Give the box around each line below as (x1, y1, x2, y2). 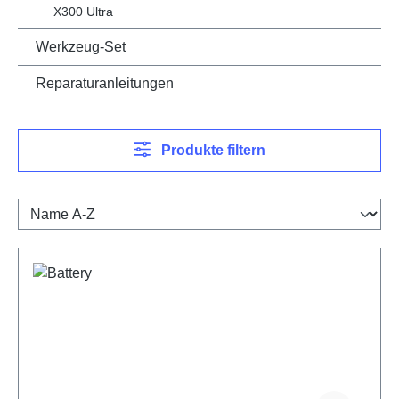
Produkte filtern (161, 142, 266, 158)
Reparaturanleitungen (36, 75, 174, 91)
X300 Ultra (53, 4, 113, 19)
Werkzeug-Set (36, 38, 126, 54)
